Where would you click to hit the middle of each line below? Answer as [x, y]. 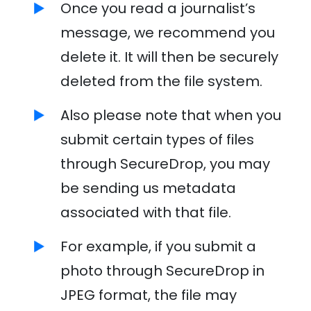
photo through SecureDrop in [162, 270]
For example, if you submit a [158, 246]
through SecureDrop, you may [165, 163]
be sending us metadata [148, 188]
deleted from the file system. [161, 81]
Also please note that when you [170, 115]
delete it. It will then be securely [169, 57]
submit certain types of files [157, 139]
